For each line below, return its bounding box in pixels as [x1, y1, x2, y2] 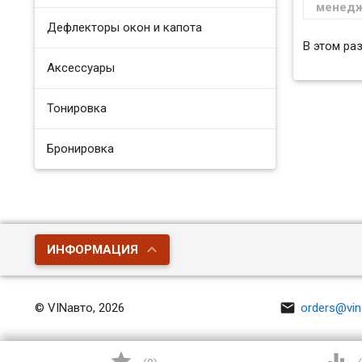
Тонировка [47, 101, 107, 116]
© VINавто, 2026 [35, 301, 125, 316]
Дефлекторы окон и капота [47, 20, 203, 35]
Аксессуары [47, 61, 116, 75]
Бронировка [47, 141, 115, 156]
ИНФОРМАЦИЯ [47, 242, 139, 257]
